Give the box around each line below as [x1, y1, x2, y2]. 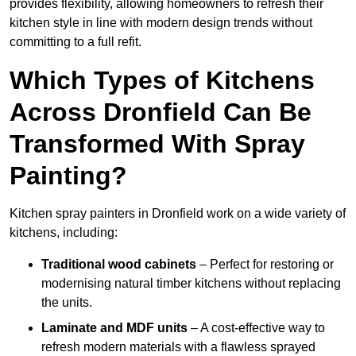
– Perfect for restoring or [196, 257, 334, 272]
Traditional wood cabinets [41, 257, 196, 272]
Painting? [10, 161, 127, 191]
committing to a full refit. [10, 35, 141, 49]
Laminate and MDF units [41, 321, 188, 335]
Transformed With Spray [10, 130, 305, 159]
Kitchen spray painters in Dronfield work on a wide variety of [10, 207, 346, 221]
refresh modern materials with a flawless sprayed [41, 340, 315, 354]
